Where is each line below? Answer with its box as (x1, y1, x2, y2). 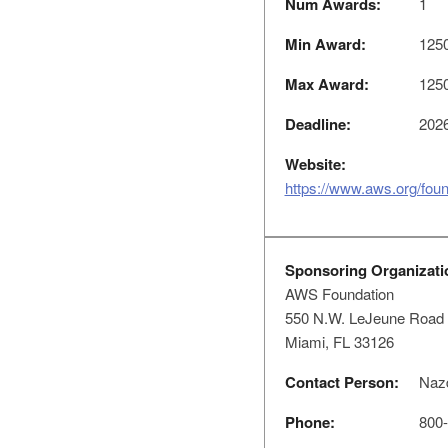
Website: (284, 153, 346, 175)
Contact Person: (284, 371, 399, 393)
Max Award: (284, 73, 369, 95)
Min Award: (284, 33, 366, 55)
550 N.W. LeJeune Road (284, 307, 444, 328)
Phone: (284, 411, 335, 433)
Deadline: (284, 113, 351, 135)
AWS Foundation (284, 283, 394, 304)
